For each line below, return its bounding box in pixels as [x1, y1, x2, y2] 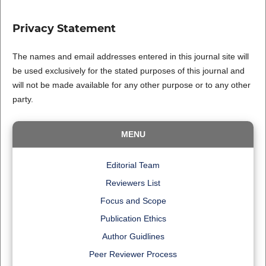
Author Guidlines [102, 231, 164, 241]
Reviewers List [106, 178, 160, 188]
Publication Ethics [100, 213, 166, 223]
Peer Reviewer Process [89, 249, 177, 259]
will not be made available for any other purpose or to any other [12, 80, 251, 90]
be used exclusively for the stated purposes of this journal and [12, 66, 245, 76]
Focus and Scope [100, 195, 166, 205]
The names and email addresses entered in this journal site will [12, 52, 249, 62]
